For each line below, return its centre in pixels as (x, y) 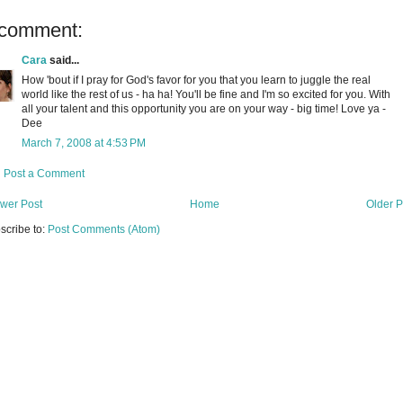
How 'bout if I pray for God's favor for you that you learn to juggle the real (196, 80)
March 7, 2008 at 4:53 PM (84, 143)
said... (63, 60)
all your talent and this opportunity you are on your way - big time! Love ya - (204, 108)
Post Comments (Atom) (104, 229)
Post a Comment (44, 173)
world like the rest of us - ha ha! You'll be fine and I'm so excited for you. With (206, 94)
